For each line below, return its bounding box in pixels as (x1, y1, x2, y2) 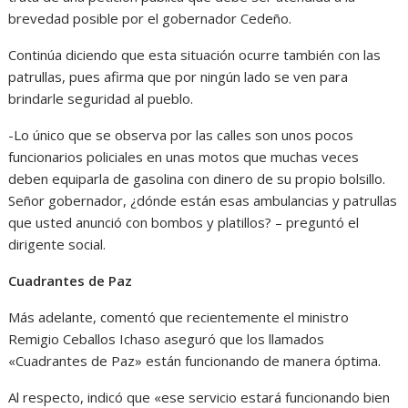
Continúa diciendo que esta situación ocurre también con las (8, 45, 382, 64)
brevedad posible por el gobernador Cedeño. (8, 8, 292, 27)
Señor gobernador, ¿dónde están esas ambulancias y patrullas (8, 190, 398, 209)
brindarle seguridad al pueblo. (8, 88, 194, 107)
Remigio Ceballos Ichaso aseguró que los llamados (8, 329, 325, 348)
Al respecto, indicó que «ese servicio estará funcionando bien (8, 387, 391, 406)
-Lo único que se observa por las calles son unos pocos (8, 125, 354, 144)
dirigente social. (8, 234, 107, 253)
